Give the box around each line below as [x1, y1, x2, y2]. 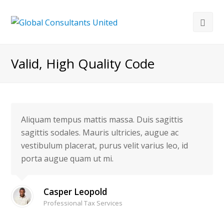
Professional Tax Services [43, 198, 123, 207]
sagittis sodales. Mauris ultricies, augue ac [21, 127, 179, 138]
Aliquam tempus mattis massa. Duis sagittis [21, 114, 183, 125]
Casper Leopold [43, 186, 107, 197]
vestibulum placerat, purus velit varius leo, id [21, 140, 188, 151]
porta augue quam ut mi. [21, 153, 114, 164]
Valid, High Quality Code [11, 54, 155, 72]
